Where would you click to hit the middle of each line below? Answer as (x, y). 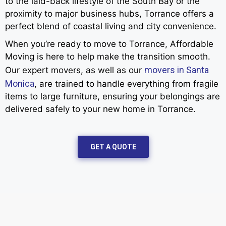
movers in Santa (177, 70)
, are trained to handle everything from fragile (126, 84)
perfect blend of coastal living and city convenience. (111, 26)
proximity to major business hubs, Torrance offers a (109, 14)
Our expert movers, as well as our (75, 70)
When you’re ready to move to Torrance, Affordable (109, 44)
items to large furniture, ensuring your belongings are (112, 97)
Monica (20, 84)
